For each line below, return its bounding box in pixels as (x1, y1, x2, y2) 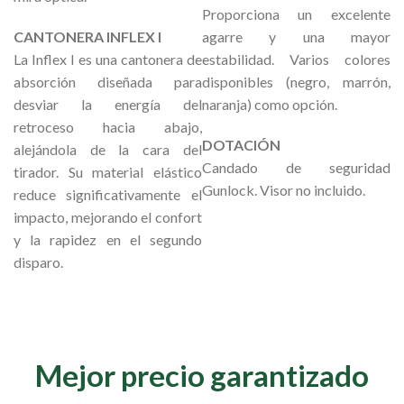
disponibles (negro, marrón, (201, 72, 390, 90)
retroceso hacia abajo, (14, 117, 202, 135)
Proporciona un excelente (201, 5, 390, 23)
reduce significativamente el (14, 185, 202, 203)
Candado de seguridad (201, 158, 390, 176)
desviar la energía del (14, 95, 202, 113)
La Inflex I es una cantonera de (14, 50, 202, 68)
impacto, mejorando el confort (14, 207, 202, 225)
